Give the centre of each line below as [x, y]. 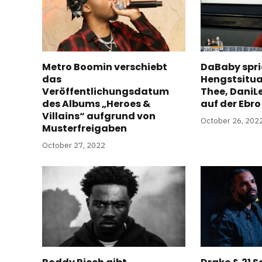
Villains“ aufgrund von [99, 116]
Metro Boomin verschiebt [105, 67]
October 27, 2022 [74, 146]
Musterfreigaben [85, 129]
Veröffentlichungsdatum [106, 92]
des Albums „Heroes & [96, 104]
